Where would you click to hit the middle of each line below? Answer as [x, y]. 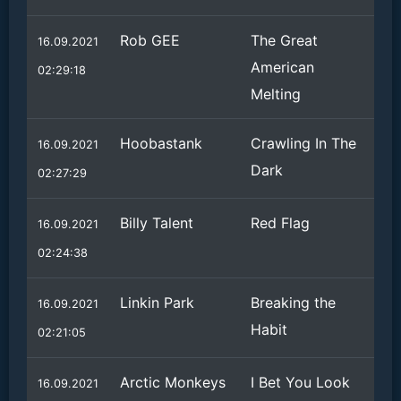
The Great [284, 40]
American [282, 67]
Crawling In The [303, 143]
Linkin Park [157, 303]
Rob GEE [150, 40]
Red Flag [280, 223]
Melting [276, 94]
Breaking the [293, 303]
